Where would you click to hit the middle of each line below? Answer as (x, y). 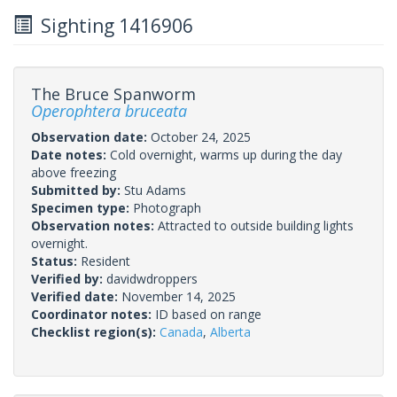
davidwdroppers (152, 278)
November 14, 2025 (179, 296)
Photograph (167, 207)
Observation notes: (94, 225)
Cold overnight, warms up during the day (226, 154)
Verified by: (69, 278)
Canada (181, 331)
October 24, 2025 (201, 136)
